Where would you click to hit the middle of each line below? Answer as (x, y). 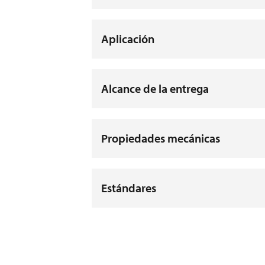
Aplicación (128, 38)
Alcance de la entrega (155, 88)
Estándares (129, 188)
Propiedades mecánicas (161, 138)
